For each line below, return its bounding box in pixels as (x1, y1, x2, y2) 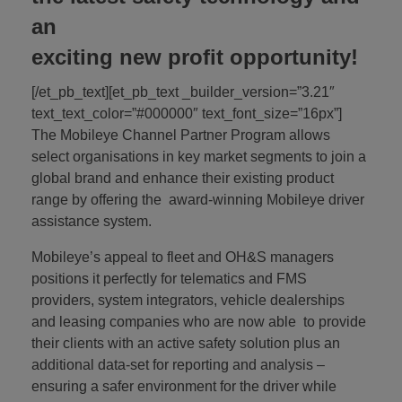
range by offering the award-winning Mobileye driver (31, 191, 364, 207)
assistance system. (31, 213, 152, 229)
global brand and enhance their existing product (31, 170, 334, 186)
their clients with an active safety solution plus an (31, 335, 340, 351)
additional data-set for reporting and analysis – (31, 356, 325, 372)
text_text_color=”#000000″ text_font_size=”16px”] (31, 105, 342, 121)
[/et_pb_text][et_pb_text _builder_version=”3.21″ (31, 83, 335, 100)
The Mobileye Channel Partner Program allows (31, 127, 330, 143)
